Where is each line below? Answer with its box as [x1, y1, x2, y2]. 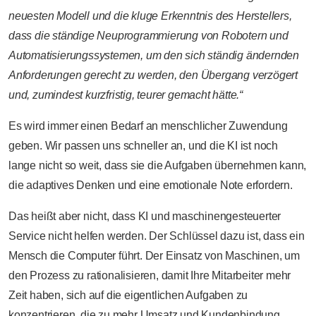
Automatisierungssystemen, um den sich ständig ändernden [8, 49, 299, 62]
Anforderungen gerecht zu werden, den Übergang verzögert [8, 69, 298, 82]
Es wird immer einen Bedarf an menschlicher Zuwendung [8, 120, 288, 133]
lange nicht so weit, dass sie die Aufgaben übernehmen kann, [8, 159, 307, 172]
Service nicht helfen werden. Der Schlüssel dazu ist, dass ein [8, 230, 305, 243]
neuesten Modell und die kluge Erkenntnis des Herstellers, [8, 10, 292, 23]
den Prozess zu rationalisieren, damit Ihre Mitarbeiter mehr [8, 269, 291, 282]
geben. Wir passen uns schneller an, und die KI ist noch [8, 140, 278, 152]
